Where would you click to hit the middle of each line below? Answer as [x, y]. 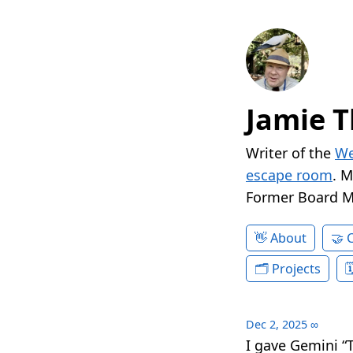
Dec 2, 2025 [277, 325]
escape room [289, 175]
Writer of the [290, 153]
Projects [296, 269]
